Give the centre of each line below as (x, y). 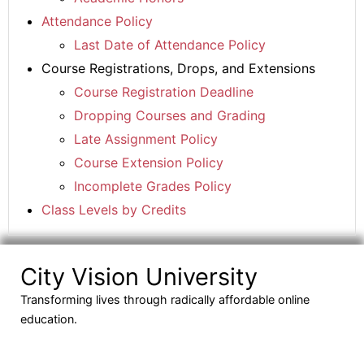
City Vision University (139, 277)
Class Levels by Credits (114, 210)
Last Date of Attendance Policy (170, 45)
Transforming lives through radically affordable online (165, 299)
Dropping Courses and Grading (170, 115)
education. (49, 319)
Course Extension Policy (149, 162)
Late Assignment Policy (146, 139)
